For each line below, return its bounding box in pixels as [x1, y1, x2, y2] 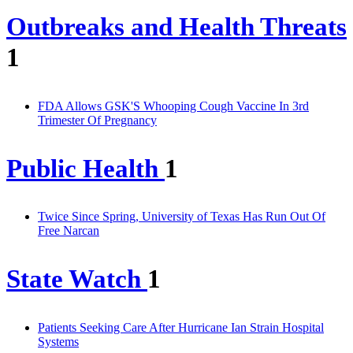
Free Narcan [38, 224, 99, 238]
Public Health [6, 154, 165, 183]
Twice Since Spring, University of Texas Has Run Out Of [38, 210, 325, 224]
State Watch [6, 265, 147, 294]
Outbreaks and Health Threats [6, 12, 347, 41]
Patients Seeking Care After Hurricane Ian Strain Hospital [38, 321, 324, 335]
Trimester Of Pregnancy [38, 113, 157, 127]
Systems [38, 335, 79, 349]
